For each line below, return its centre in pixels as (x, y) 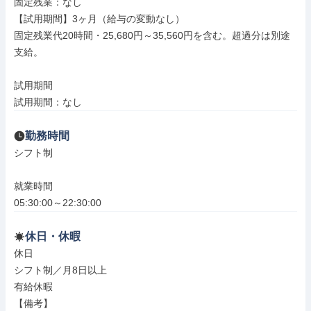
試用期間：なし (48, 102)
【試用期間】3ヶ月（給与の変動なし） (99, 19)
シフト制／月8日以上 (60, 270)
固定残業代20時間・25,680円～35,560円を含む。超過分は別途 (152, 35)
